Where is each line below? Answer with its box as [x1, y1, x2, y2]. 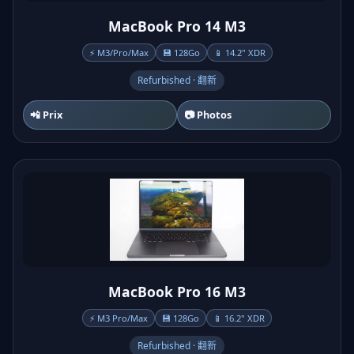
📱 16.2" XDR [213, 312, 265, 324]
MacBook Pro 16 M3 [108, 282, 246, 301]
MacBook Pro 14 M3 [108, 17, 246, 36]
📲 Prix [30, 107, 62, 122]
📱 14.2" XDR [213, 47, 265, 58]
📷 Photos [184, 107, 232, 122]
